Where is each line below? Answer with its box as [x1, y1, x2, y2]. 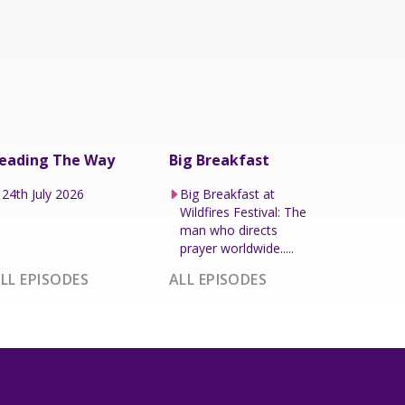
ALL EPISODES [168, 268, 268, 289]
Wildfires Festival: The [180, 202, 307, 221]
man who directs [180, 221, 278, 239]
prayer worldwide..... [180, 239, 295, 257]
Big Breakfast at [180, 184, 276, 202]
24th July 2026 [2, 184, 85, 202]
